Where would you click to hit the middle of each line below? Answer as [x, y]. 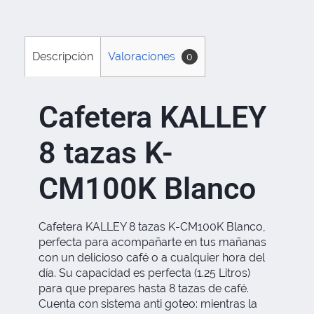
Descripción [63, 56]
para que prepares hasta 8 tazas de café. [144, 288]
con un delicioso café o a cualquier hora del [152, 257]
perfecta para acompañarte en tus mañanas [152, 242]
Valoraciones [143, 56]
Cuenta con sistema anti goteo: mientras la [148, 303]
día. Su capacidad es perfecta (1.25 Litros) [144, 273]
